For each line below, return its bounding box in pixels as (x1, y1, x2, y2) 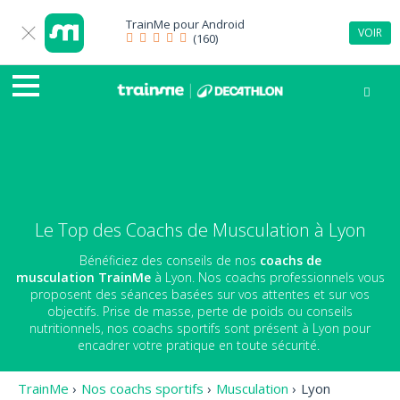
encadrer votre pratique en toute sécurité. (77, 336, 323, 354)
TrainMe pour (126, 16, 202, 32)
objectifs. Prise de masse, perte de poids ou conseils (47, 302, 353, 320)
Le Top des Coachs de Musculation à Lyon (34, 218, 366, 242)
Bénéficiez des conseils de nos (79, 251, 260, 269)
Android (202, 16, 245, 32)
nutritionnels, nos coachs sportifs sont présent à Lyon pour (29, 319, 371, 337)
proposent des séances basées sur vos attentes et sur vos (30, 285, 370, 303)
